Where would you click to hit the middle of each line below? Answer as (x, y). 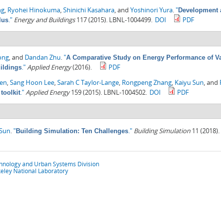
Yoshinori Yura (151, 10)
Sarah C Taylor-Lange (88, 83)
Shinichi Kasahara (89, 10)
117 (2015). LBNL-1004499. (114, 20)
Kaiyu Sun (189, 83)
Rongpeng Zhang (147, 83)
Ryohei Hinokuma (34, 10)
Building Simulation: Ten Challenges (72, 131)
